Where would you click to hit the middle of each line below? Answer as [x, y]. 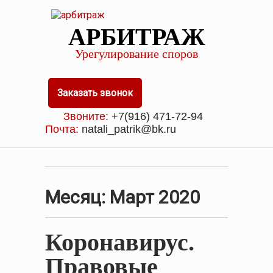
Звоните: [86, 116]
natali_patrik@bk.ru [130, 129]
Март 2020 [155, 197]
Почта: [63, 129]
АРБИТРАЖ [136, 37]
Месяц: [77, 197]
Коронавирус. [120, 242]
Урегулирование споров [136, 54]
